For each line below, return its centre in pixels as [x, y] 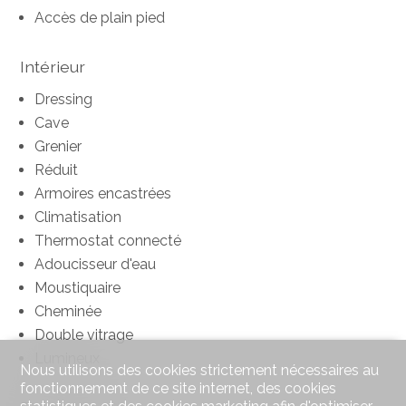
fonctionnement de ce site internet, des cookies [179, 389]
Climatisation [78, 217]
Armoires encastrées [103, 194]
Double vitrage [84, 335]
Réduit [57, 170]
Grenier [58, 147]
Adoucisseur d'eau [96, 265]
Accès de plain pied [100, 18]
